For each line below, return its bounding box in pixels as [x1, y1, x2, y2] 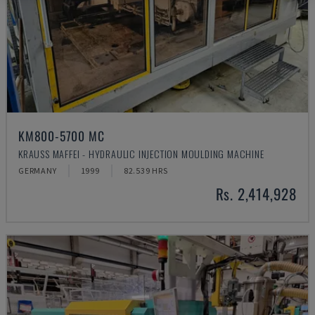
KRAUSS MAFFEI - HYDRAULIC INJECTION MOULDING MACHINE [18, 146, 264, 161]
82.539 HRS [123, 165, 168, 176]
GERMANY [18, 165, 57, 176]
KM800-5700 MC [18, 127, 105, 145]
